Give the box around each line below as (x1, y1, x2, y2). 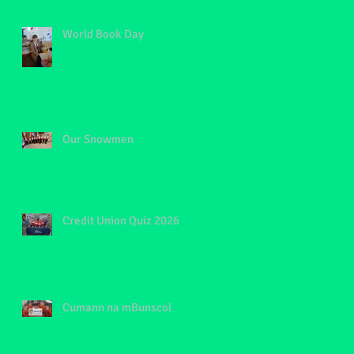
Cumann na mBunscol (62, 300, 171, 314)
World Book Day (62, 27, 144, 41)
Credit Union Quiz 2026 (62, 213, 179, 228)
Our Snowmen (62, 132, 134, 146)
